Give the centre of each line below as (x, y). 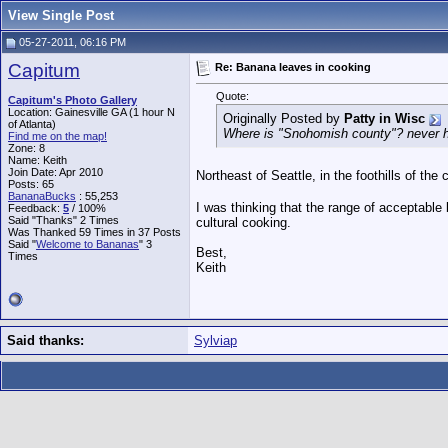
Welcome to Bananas (87, 244)
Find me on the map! (57, 136)
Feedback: (35, 208)
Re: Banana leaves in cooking (293, 66)
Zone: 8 (26, 148)
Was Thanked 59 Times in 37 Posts (94, 232)
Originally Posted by (283, 119)
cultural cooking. (243, 222)
